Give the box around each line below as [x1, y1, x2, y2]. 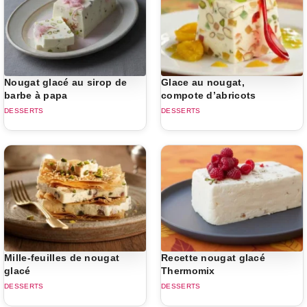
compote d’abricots [161, 89, 256, 101]
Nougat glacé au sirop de [4, 76, 127, 88]
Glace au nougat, [161, 76, 245, 88]
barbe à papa [4, 89, 68, 101]
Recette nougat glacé [161, 251, 265, 263]
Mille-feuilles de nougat [4, 251, 120, 263]
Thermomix [161, 265, 215, 276]
